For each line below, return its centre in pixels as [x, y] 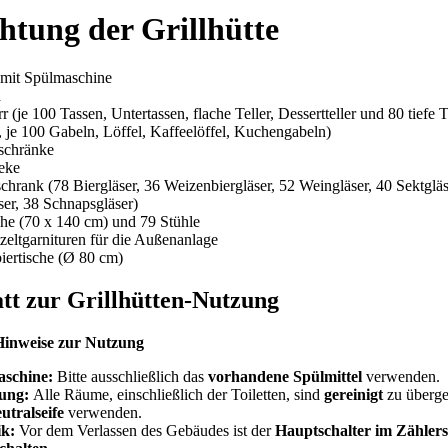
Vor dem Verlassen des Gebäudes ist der [147, 431]
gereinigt [355, 395]
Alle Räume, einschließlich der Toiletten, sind [178, 395]
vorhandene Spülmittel [287, 377]
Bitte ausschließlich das [132, 377]
